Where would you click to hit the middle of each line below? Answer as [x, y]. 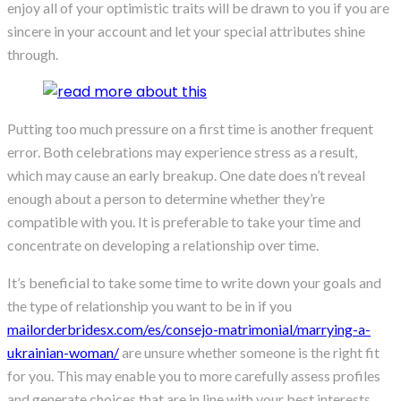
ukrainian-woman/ [63, 353]
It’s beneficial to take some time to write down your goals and [194, 283]
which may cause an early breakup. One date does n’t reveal [186, 175]
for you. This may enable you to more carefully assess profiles [194, 376]
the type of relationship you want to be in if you [149, 306]
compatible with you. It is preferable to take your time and [184, 222]
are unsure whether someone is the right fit [249, 353]
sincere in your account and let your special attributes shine [186, 31]
